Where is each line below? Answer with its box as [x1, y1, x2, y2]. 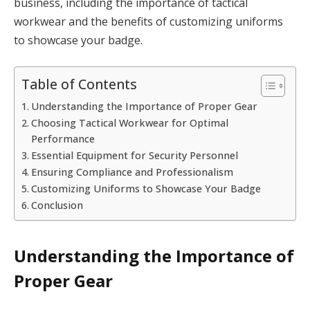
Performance [30, 132, 95, 146]
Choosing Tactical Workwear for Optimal [30, 116, 228, 130]
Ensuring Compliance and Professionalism [30, 165, 233, 179]
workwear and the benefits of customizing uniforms [14, 13, 283, 29]
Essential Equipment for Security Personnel [30, 149, 238, 163]
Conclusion [30, 199, 83, 212]
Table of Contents [21, 75, 137, 94]
